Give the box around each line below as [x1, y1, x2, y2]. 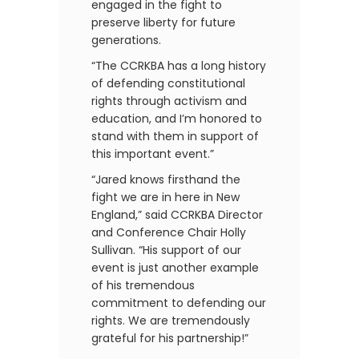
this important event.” [91, 146, 214, 163]
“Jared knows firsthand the [91, 171, 240, 188]
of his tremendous [91, 277, 195, 294]
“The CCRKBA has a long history [91, 58, 266, 75]
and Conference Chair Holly [91, 224, 246, 241]
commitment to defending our [91, 295, 266, 312]
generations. [91, 32, 161, 49]
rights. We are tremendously [91, 313, 250, 329]
